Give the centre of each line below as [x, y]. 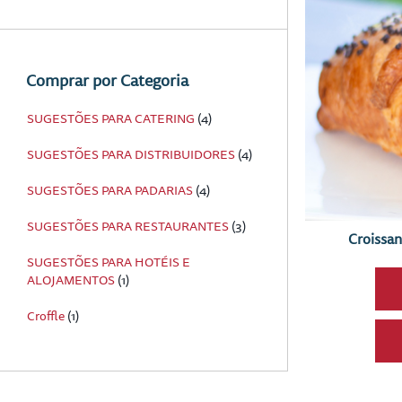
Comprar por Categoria [105, 81]
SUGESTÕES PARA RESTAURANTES [128, 227]
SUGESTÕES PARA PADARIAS [110, 191]
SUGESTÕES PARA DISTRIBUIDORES [131, 155]
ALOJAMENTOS [71, 280]
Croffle [46, 316]
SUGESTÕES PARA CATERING [111, 119]
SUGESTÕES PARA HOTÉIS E [109, 262]
